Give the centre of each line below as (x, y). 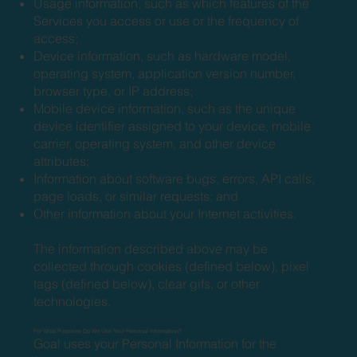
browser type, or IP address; (114, 90)
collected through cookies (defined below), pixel (172, 266)
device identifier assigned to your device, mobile (173, 126)
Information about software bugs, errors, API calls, (175, 178)
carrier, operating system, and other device (155, 143)
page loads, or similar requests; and (136, 196)
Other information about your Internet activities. (165, 213)
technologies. (73, 301)
